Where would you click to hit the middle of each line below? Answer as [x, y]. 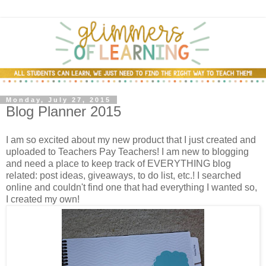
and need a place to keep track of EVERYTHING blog [118, 163]
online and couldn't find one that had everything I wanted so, [132, 187]
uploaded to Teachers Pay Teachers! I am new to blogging [127, 151]
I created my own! [43, 199]
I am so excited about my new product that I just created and [131, 140]
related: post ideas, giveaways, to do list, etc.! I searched [123, 175]
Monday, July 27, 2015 [58, 100]
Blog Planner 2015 [64, 111]
